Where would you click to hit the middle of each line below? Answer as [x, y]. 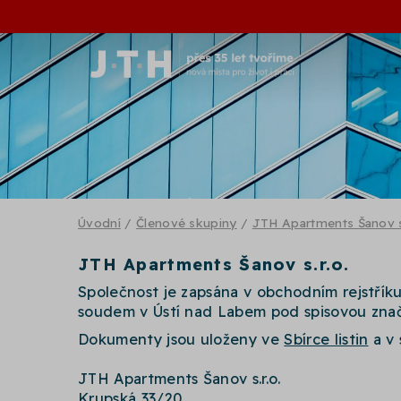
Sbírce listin [326, 339]
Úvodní [99, 222]
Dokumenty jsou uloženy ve [181, 339]
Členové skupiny [186, 222]
